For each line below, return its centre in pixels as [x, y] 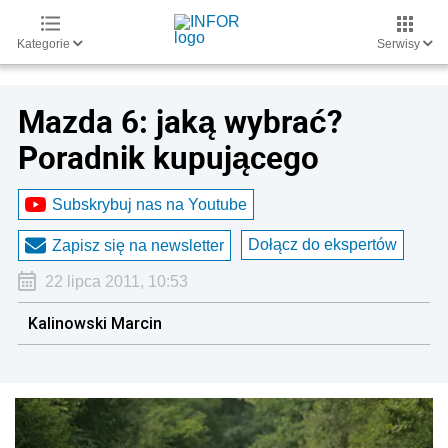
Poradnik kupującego [168, 157]
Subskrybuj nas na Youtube [149, 204]
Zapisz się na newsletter [138, 245]
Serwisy [400, 44]
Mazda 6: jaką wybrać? [180, 121]
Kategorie [45, 44]
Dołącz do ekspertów [322, 244]
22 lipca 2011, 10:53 [116, 281]
